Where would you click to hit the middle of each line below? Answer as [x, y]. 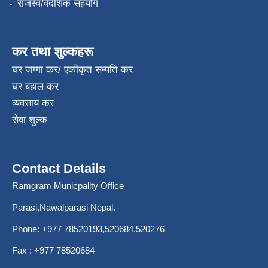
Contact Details [59, 169]
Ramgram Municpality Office [68, 186]
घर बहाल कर [35, 87]
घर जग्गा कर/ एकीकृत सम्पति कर [72, 70]
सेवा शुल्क [30, 120]
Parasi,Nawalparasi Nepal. [64, 208]
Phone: [27, 229]
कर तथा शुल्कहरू [53, 52]
